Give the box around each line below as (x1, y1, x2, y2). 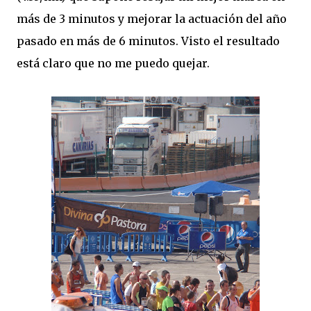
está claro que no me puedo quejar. (17, 56, 210, 70)
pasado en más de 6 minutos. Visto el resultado (17, 34, 280, 48)
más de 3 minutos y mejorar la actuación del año (17, 12, 287, 26)
